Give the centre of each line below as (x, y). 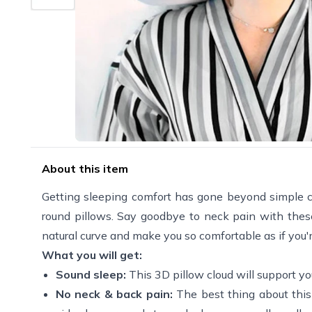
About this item (85, 168)
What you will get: (92, 255)
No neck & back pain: (114, 294)
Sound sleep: (91, 274)
